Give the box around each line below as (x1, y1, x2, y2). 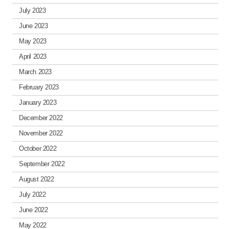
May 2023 (18, 37, 47, 45)
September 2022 (18, 160, 65, 168)
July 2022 (18, 191, 46, 199)
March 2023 (18, 68, 52, 76)
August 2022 (18, 175, 54, 184)
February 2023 (18, 83, 59, 91)
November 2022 (18, 129, 63, 138)
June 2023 (18, 22, 48, 30)
